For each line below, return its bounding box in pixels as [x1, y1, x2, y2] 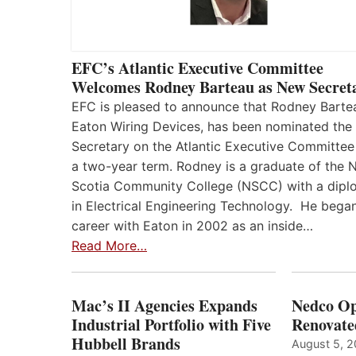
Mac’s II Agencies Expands [72, 294, 257, 318]
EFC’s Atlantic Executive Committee [72, 56, 323, 80]
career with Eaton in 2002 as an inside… [72, 218, 313, 234]
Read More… [72, 238, 147, 254]
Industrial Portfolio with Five [72, 313, 271, 337]
